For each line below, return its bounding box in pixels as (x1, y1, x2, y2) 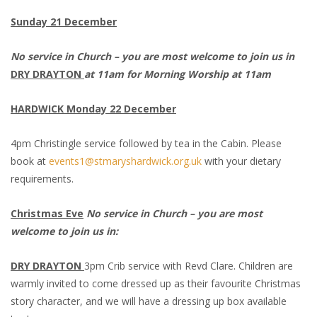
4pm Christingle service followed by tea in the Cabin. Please (11, 137, 282, 151)
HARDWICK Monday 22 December (11, 102, 176, 116)
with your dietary (202, 154, 281, 168)
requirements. (11, 172, 74, 186)
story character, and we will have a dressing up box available (11, 294, 287, 309)
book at (11, 154, 49, 168)
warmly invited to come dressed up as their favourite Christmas (11, 277, 301, 291)
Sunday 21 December (11, 15, 117, 29)
